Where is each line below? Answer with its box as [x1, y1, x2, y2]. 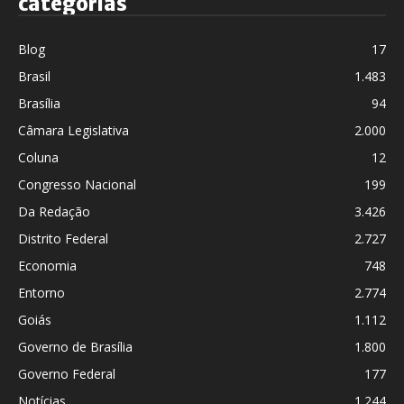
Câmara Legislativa [18, 121, 129, 139]
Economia [18, 256, 77, 274]
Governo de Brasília [18, 337, 133, 355]
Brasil [18, 67, 50, 85]
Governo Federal [18, 364, 115, 382]
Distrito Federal [18, 229, 108, 247]
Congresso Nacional [18, 175, 136, 193]
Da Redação [18, 202, 90, 220]
